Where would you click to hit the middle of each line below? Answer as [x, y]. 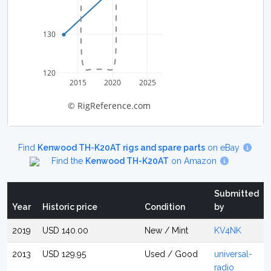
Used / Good [171, 254]
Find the [68, 161]
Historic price [70, 207]
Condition [165, 207]
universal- [233, 254]
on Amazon [194, 161]
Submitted [237, 194]
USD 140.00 [65, 230]
